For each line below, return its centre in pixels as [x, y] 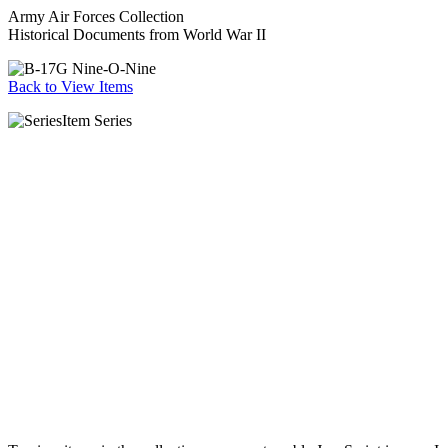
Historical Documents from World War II [137, 34]
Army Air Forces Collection [96, 16]
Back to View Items [70, 86]
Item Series [97, 120]
